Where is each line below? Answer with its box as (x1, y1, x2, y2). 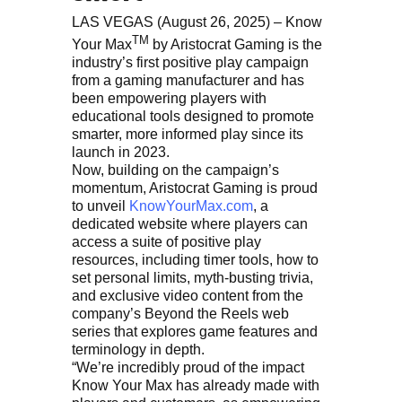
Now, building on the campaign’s (72, 162, 279, 179)
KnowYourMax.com (129, 198, 253, 214)
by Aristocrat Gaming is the (149, 37, 322, 53)
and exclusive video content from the (72, 288, 303, 304)
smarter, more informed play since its (72, 127, 303, 143)
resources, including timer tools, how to (72, 252, 319, 268)
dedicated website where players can (72, 216, 308, 232)
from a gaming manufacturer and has (72, 73, 304, 89)
